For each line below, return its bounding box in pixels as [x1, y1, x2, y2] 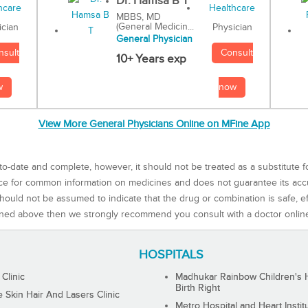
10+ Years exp [115, 52, 186, 67]
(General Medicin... [115, 21, 194, 33]
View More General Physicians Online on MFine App [38, 118, 270, 131]
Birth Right [175, 282, 221, 294]
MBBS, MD [115, 12, 161, 23]
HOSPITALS [139, 247, 204, 262]
